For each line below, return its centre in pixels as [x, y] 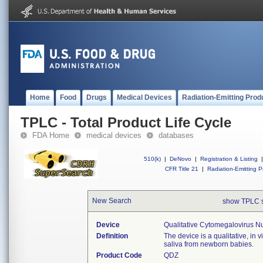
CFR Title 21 [182, 169]
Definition [112, 236]
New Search [112, 201]
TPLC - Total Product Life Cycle [126, 122]
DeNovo [181, 159]
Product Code [119, 255]
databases [176, 135]
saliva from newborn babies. [209, 244]
